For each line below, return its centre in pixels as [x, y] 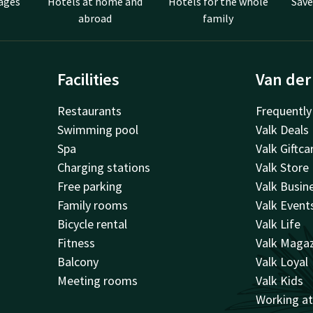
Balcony [78, 262]
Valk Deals [283, 130]
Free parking [89, 187]
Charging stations [103, 168]
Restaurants [89, 111]
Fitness [76, 243]
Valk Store [283, 168]
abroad [95, 19]
